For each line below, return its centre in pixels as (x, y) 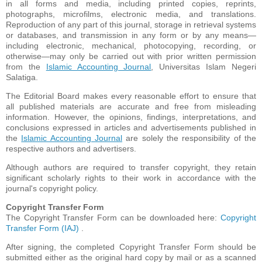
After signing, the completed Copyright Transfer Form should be (131, 247)
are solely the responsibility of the (189, 138)
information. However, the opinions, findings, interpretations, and (131, 117)
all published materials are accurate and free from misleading (131, 106)
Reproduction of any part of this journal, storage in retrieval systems (131, 24)
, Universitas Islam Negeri (204, 66)
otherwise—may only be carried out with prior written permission (131, 56)
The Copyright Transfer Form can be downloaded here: (113, 217)
